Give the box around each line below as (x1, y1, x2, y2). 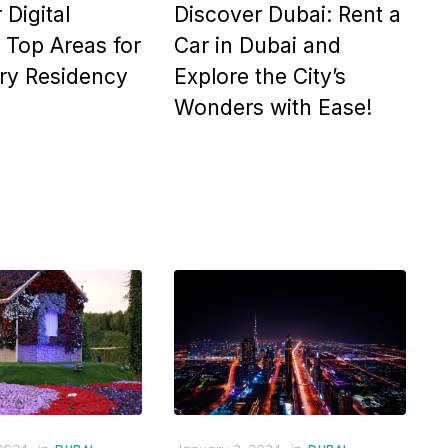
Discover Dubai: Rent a (174, 2, 401, 27)
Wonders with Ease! (174, 95, 372, 120)
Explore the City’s (174, 64, 346, 89)
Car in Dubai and (174, 33, 341, 58)
